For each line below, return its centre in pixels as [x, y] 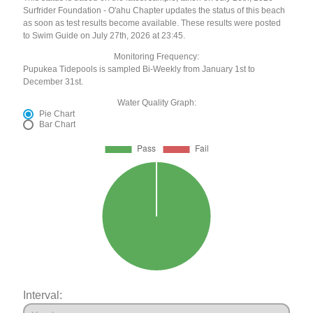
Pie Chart [57, 114]
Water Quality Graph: [156, 103]
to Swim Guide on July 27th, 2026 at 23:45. [104, 36]
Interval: [43, 295]
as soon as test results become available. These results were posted [152, 23]
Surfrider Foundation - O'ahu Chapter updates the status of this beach [154, 11]
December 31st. [53, 82]
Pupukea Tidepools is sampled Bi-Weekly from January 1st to [139, 70]
